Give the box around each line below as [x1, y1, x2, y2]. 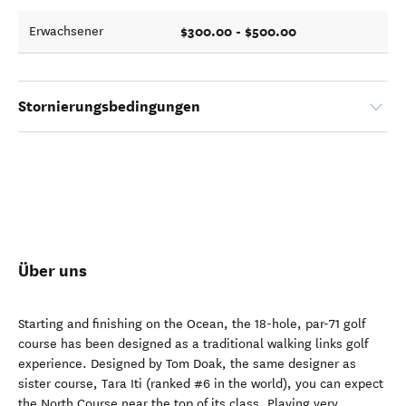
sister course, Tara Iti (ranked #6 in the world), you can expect [18, 376, 383, 391]
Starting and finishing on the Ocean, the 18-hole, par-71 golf [18, 316, 365, 332]
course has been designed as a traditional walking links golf [18, 336, 368, 352]
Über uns [18, 260, 87, 281]
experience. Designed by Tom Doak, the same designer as [18, 356, 356, 372]
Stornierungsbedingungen [18, 97, 200, 116]
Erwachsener [29, 24, 103, 39]
